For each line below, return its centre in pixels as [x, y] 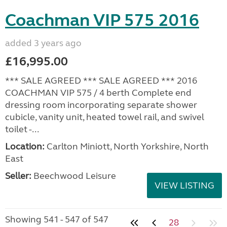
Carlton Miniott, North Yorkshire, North [127, 146]
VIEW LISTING [184, 185]
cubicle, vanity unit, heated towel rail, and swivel [105, 117]
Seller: [18, 176]
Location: [25, 146]
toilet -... [22, 129]
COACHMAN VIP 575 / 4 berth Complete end [98, 92]
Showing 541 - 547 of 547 [57, 219]
